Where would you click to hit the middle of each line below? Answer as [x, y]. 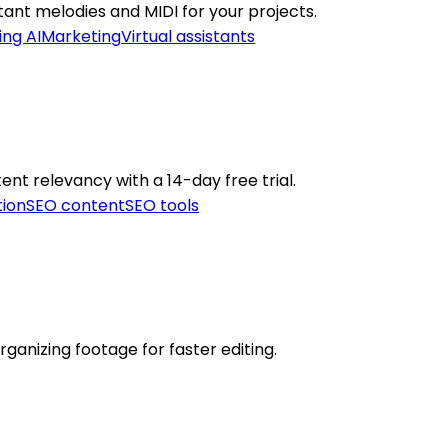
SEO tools [162, 206]
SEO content [75, 206]
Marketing [81, 37]
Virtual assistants [188, 37]
